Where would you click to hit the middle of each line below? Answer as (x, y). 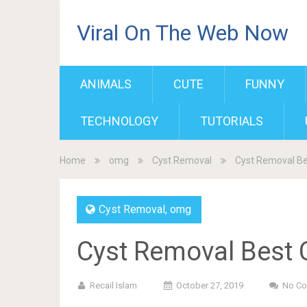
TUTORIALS (232, 121)
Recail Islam (113, 285)
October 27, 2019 (210, 285)
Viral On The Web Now (183, 33)
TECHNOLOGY (119, 121)
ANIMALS (106, 84)
